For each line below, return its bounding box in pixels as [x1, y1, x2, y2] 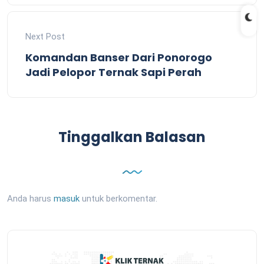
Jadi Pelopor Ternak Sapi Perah [25, 64, 202, 80]
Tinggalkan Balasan [58, 127, 206, 147]
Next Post [25, 31, 65, 42]
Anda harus [7, 193, 54, 204]
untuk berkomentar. [80, 193, 157, 204]
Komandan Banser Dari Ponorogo [25, 49, 212, 65]
